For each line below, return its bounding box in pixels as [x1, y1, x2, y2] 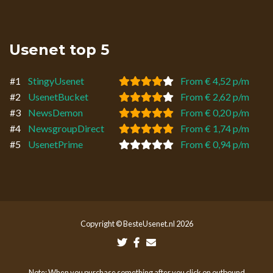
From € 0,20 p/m [180, 106, 249, 118]
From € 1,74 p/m [180, 122, 249, 134]
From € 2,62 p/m [180, 90, 249, 102]
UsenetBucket [28, 90, 88, 102]
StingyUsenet [28, 74, 84, 87]
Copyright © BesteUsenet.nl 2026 [80, 218, 193, 229]
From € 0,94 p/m [180, 138, 249, 150]
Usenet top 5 [9, 40, 109, 58]
